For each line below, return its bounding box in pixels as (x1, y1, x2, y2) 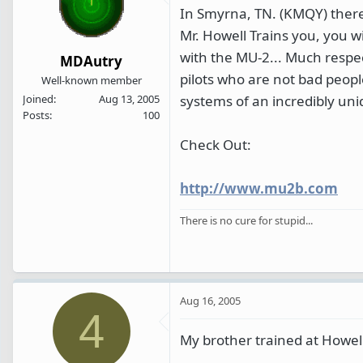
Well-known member (41, 73, 142, 88)
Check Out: (180, 135, 251, 154)
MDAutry (60, 52, 122, 71)
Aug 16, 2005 (180, 293, 241, 308)
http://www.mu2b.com (180, 178, 338, 198)
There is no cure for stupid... (180, 212, 313, 228)
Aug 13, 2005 (99, 92, 160, 107)
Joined (23, 92, 53, 107)
